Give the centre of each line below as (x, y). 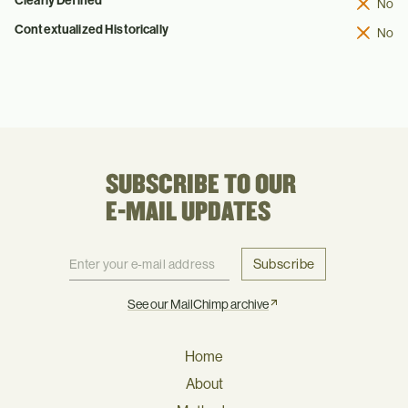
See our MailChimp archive (198, 305)
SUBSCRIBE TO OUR (201, 185)
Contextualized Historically (92, 29)
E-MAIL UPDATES (188, 213)
